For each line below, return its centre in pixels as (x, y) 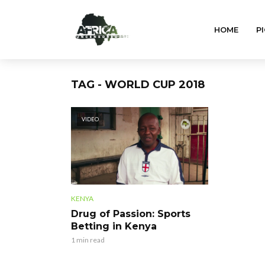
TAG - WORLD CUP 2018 (138, 85)
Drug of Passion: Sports (131, 214)
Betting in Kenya (114, 226)
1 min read (88, 240)
